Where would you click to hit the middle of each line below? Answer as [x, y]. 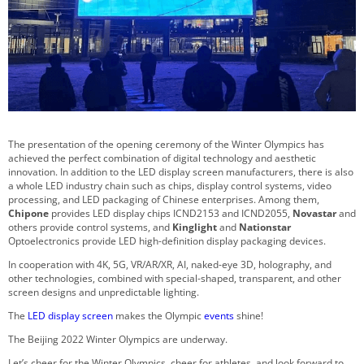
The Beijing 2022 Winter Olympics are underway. [119, 340]
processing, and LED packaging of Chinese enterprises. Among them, [164, 200]
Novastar [314, 214]
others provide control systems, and [89, 227]
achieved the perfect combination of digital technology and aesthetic [162, 158]
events [218, 316]
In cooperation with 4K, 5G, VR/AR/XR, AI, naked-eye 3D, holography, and [170, 265]
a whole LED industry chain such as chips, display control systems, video [170, 186]
